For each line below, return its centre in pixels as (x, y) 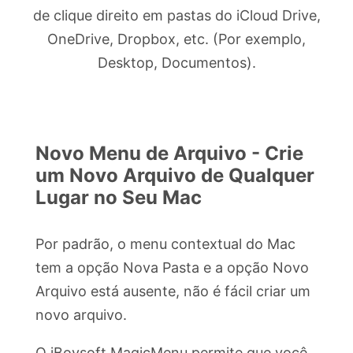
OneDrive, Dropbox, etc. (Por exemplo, (176, 39)
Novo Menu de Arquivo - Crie (169, 154)
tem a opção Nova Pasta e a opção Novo (172, 268)
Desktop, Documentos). (176, 63)
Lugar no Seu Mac (119, 198)
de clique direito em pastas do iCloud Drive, (176, 16)
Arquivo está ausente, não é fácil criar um (173, 292)
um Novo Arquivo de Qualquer (175, 176)
